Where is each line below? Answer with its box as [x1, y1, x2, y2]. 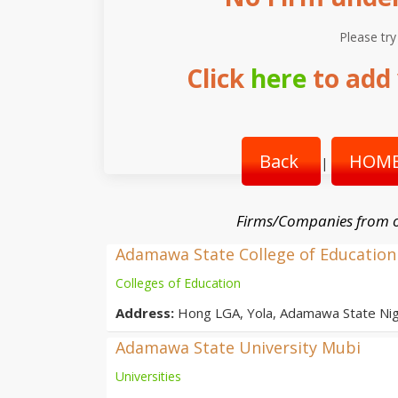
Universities [115, 367, 181, 385]
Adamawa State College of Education [115, 243, 396, 265]
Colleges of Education [115, 274, 241, 291]
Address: [115, 303, 178, 322]
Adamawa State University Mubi [115, 336, 361, 358]
